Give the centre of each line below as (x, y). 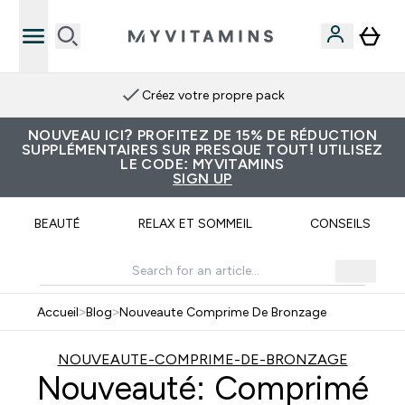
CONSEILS (340, 223)
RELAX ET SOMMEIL (195, 223)
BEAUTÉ (57, 223)
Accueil (57, 312)
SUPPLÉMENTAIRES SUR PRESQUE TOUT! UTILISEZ (202, 150)
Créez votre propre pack (213, 95)
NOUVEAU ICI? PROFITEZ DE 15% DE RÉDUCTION (202, 135)
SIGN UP (202, 179)
